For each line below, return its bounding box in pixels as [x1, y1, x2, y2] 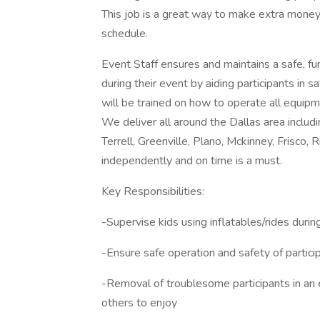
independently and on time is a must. [101, 153, 282, 169]
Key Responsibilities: [101, 184, 204, 199]
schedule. [101, 26, 148, 41]
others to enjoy [101, 295, 177, 311]
